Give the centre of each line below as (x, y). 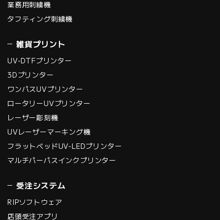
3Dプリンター (31, 74)
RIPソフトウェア (35, 202)
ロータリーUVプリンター (49, 103)
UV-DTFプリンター (40, 60)
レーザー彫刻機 (33, 117)
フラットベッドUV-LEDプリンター (65, 146)
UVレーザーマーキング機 (49, 131)
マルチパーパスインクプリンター (62, 160)
